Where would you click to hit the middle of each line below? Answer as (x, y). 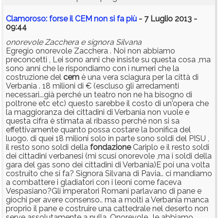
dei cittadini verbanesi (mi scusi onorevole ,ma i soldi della (109, 156)
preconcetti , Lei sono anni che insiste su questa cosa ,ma (108, 60)
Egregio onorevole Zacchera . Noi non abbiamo (91, 51)
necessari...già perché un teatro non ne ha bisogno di (99, 95)
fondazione (110, 147)
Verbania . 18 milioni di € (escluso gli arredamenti (92, 86)
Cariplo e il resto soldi (170, 147)
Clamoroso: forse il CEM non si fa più (71, 19)
